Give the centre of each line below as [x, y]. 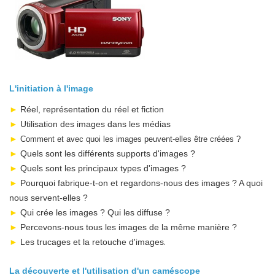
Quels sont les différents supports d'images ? [107, 153]
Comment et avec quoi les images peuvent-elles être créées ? [129, 139]
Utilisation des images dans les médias [94, 124]
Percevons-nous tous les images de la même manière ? [127, 227]
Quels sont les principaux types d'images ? [102, 168]
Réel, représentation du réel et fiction [91, 109]
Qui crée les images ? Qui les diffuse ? [94, 212]
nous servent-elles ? [48, 197]
